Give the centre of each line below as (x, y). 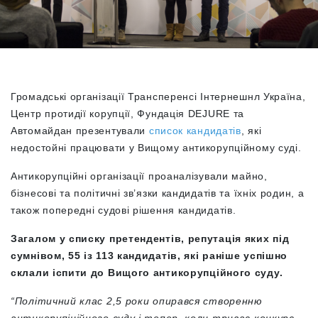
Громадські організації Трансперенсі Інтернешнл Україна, (158, 96)
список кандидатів (195, 130)
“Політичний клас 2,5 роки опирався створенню (137, 301)
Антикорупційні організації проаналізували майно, (139, 176)
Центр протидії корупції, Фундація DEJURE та (128, 113)
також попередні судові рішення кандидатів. (124, 210)
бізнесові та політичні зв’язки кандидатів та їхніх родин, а (158, 193)
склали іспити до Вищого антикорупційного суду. (147, 272)
